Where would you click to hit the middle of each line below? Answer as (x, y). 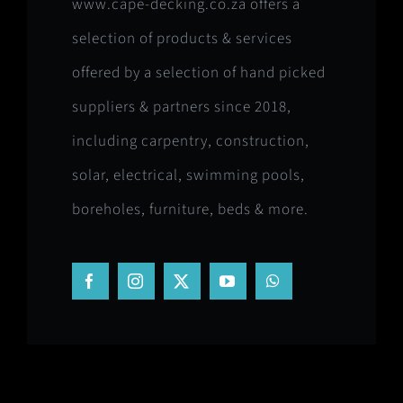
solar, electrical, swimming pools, (188, 176)
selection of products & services (182, 39)
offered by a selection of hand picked (198, 73)
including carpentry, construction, (190, 142)
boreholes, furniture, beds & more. (190, 210)
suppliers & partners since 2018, (181, 107)
